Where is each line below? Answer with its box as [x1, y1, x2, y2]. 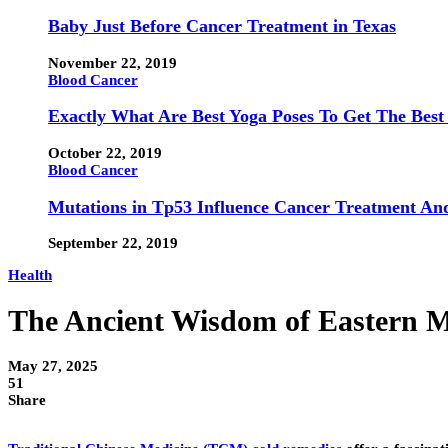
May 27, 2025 [8, 358, 98, 375]
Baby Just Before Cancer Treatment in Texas [48, 16, 396, 37]
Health [8, 267, 52, 284]
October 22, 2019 [48, 144, 162, 161]
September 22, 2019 [48, 235, 178, 252]
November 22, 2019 [48, 54, 177, 71]
